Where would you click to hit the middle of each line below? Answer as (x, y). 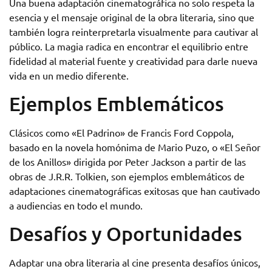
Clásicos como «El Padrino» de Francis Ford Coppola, (121, 132)
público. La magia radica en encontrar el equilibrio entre (129, 46)
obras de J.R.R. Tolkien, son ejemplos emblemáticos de (127, 176)
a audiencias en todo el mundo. (76, 205)
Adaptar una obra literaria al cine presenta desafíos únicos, (135, 262)
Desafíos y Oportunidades (126, 233)
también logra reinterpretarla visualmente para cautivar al (134, 32)
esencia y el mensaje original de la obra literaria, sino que (132, 17)
